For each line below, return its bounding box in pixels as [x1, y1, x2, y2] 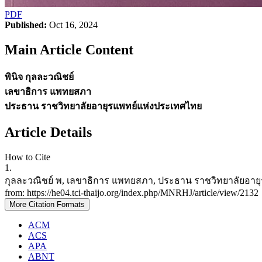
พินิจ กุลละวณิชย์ [5, 71, 74, 82]
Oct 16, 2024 [47, 19, 98, 30]
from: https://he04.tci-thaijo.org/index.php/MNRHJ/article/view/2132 [5, 188, 258, 198]
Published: [5, 19, 47, 30]
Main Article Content [5, 42, 133, 57]
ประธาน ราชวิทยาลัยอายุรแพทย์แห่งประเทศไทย [5, 101, 202, 111]
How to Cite [5, 152, 50, 163]
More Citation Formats [9, 200, 85, 209]
